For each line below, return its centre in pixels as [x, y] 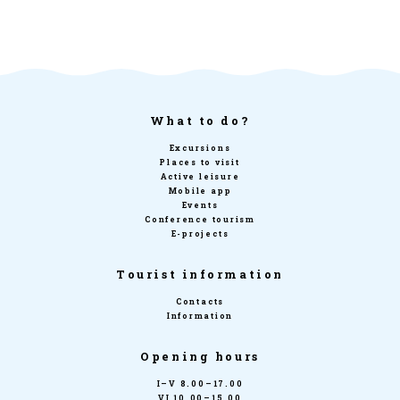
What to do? [200, 121]
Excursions [200, 148]
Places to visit [200, 162]
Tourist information [200, 274]
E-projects [200, 233]
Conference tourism [200, 219]
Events [200, 205]
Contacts [200, 301]
